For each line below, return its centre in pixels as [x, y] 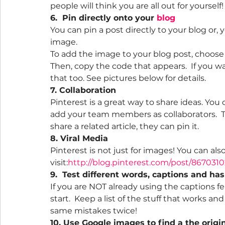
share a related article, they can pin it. [125, 126]
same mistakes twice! [94, 211]
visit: [59, 162]
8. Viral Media [79, 138]
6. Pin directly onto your [103, 18]
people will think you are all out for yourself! [137, 6]
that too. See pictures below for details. [128, 78]
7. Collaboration [83, 90]
